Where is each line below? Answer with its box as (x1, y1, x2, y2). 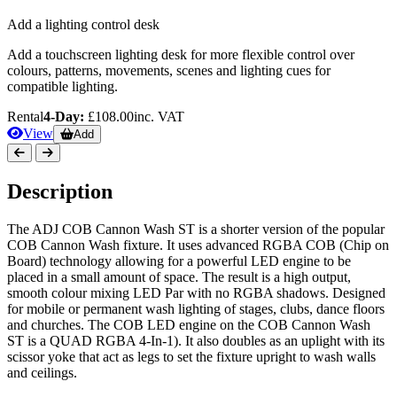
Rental (7, 109, 43, 125)
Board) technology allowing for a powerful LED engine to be (7, 253, 351, 269)
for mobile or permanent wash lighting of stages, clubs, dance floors (7, 300, 385, 316)
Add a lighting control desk (7, 17, 160, 33)
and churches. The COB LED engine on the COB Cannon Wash (7, 316, 370, 332)
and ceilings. (7, 364, 77, 380)
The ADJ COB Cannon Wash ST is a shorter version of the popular (7, 221, 385, 237)
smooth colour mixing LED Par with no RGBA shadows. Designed (7, 284, 385, 300)
